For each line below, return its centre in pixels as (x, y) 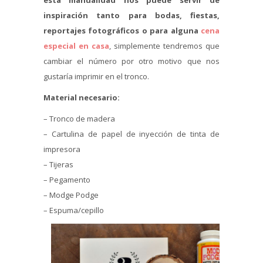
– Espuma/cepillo (74, 210)
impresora (62, 149)
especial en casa (76, 46)
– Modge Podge (71, 195)
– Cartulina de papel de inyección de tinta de (131, 134)
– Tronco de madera (79, 119)
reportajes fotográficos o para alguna (122, 31)
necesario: (99, 98)
